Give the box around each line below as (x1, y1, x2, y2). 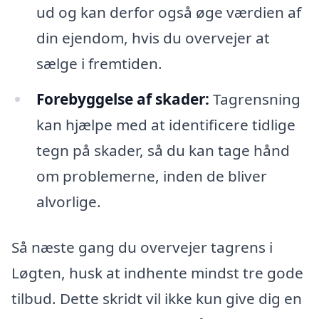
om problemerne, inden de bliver (36, 166, 267, 187)
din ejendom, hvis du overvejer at (36, 28, 270, 48)
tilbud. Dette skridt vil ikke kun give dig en (11, 288, 302, 308)
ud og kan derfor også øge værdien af (36, 2, 301, 23)
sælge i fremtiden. (36, 53, 162, 74)
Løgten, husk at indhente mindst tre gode (11, 262, 303, 283)
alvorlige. (36, 192, 101, 212)
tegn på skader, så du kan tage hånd (36, 140, 290, 161)
